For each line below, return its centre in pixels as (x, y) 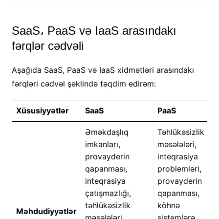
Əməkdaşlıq (107, 132)
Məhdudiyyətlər (46, 211)
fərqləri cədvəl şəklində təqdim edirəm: (84, 84)
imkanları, (102, 144)
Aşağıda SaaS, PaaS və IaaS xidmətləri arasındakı (103, 70)
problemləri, (179, 169)
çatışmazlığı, (108, 193)
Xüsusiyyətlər (42, 111)
